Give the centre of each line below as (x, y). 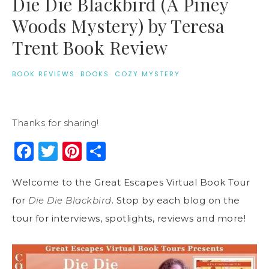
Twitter (92, 151)
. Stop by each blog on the (176, 200)
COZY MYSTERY (147, 74)
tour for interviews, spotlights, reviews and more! (130, 218)
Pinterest (127, 151)
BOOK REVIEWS (44, 74)
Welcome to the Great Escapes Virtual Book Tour (131, 182)
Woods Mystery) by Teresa (118, 26)
